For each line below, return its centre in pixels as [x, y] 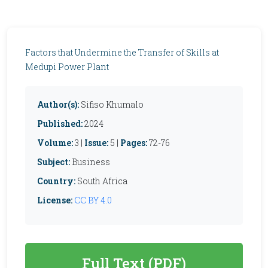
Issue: [96, 143]
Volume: [55, 143]
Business [90, 162]
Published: [60, 124]
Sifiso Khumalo [112, 104]
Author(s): [58, 104]
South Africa [101, 181]
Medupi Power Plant [67, 67]
